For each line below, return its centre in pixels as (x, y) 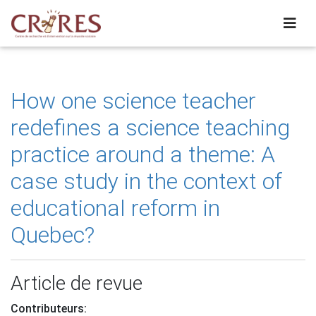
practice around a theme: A (143, 154)
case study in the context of (146, 181)
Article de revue (77, 283)
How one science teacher (133, 101)
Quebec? (53, 235)
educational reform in (115, 208)
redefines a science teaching (150, 128)
